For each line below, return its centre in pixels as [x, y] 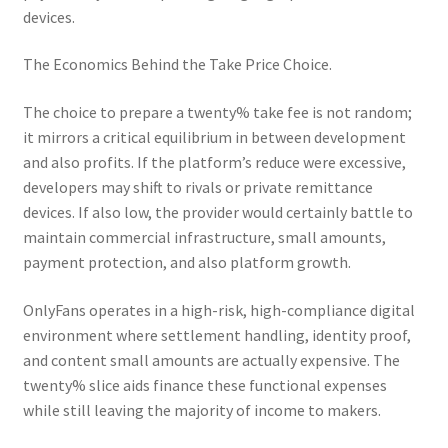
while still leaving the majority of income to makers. [201, 409]
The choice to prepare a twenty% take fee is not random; [217, 111]
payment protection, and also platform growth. [186, 261]
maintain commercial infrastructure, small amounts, [204, 236]
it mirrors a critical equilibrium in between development [214, 136]
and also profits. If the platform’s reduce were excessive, [214, 161]
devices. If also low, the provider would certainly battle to [217, 211]
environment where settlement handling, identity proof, [216, 334]
